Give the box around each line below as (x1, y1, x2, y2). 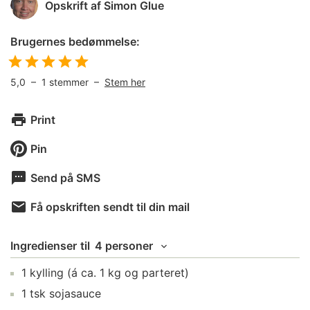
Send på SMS (30, 171, 100, 185)
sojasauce (49, 286, 101, 300)
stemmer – (49, 76, 104, 88)
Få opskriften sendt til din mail (30, 200, 190, 214)
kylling (30, 266, 64, 280)
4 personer (95, 239, 153, 253)
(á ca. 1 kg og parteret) (64, 266, 189, 280)
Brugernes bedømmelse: (10, 35, 140, 48)
